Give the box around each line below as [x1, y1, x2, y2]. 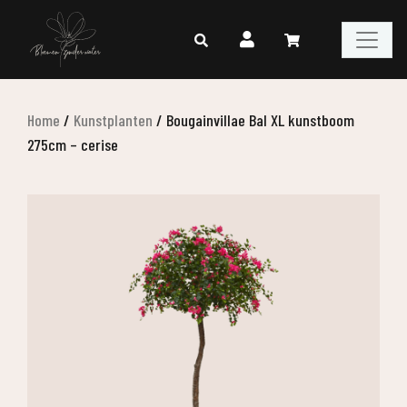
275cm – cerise [27, 134, 118, 154]
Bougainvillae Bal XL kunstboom [166, 110, 354, 130]
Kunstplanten [74, 110, 153, 130]
